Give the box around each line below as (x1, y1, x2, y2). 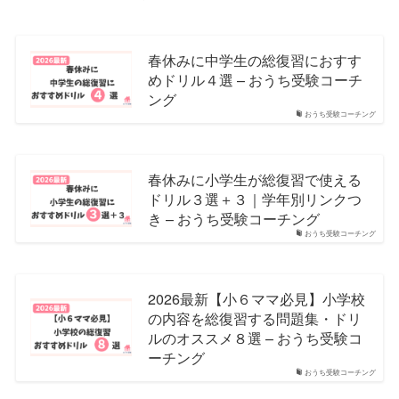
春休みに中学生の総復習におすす (147, 48, 362, 70)
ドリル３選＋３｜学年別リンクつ (147, 187, 362, 209)
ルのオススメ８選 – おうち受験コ (147, 326, 362, 348)
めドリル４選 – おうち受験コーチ (147, 68, 362, 90)
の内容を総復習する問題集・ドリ (147, 306, 362, 329)
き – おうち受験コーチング (147, 207, 320, 229)
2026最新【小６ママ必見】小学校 (147, 287, 365, 309)
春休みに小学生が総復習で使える (147, 167, 362, 190)
